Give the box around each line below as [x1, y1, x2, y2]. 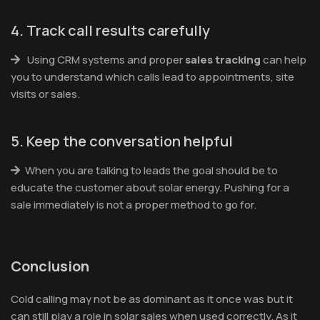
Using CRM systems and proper [25, 51, 185, 67]
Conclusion [11, 256, 89, 276]
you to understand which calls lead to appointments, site [11, 69, 294, 84]
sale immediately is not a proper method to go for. [11, 196, 256, 212]
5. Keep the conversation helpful [11, 131, 233, 151]
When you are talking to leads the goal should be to [25, 162, 278, 178]
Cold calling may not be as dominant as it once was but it [11, 291, 293, 306]
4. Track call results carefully [11, 20, 210, 40]
